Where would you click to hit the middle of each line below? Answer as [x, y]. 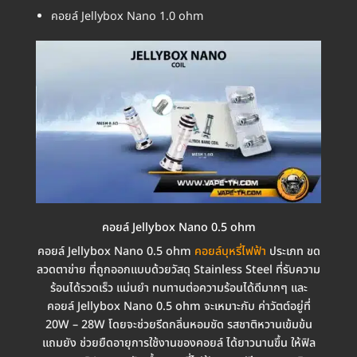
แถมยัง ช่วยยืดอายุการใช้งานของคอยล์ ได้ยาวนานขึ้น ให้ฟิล [178, 343]
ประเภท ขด [293, 251]
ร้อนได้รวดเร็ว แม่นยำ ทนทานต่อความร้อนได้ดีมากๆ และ [178, 288]
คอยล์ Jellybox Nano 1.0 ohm [127, 17]
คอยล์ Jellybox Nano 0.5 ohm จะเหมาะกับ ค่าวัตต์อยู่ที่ [178, 306]
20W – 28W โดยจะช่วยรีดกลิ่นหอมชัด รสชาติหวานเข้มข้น [178, 324]
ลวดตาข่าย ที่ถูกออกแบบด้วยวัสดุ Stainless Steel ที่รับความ [178, 269]
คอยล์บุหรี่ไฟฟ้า [230, 251]
